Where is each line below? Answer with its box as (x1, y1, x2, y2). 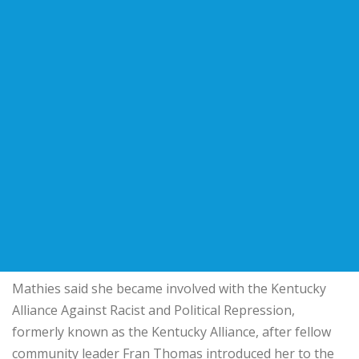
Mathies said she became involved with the (12, 279, 271, 297)
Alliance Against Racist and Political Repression (12, 301, 292, 319)
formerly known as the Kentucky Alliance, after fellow (12, 322, 331, 341)
